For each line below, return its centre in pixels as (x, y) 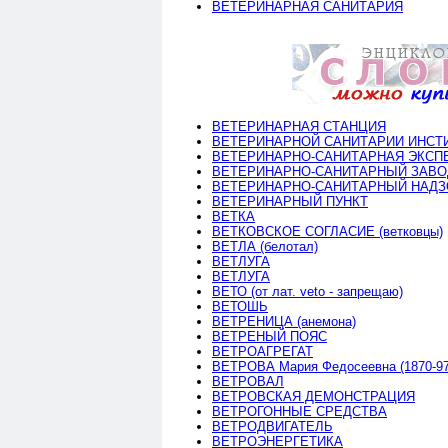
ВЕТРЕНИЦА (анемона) (284, 321)
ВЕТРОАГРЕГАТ (262, 351)
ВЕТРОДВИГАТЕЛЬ (272, 426)
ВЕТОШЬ (240, 306)
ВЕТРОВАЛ (248, 381)
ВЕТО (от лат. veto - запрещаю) (307, 291)
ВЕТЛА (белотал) (265, 246)
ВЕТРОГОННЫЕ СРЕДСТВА (299, 411)
